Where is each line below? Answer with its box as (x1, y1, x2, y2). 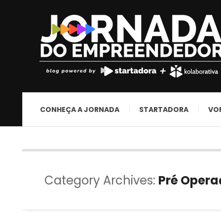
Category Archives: (44, 172, 158, 188)
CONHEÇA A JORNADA (40, 105, 119, 114)
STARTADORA (139, 105, 188, 114)
